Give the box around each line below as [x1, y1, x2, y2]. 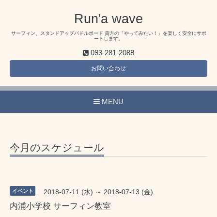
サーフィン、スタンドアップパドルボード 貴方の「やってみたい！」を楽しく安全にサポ [11, 31, 206, 36]
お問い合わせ [91, 65, 126, 72]
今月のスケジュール [10, 141, 104, 153]
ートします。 [94, 36, 123, 42]
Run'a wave [74, 12, 143, 27]
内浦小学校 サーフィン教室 [10, 201, 111, 211]
